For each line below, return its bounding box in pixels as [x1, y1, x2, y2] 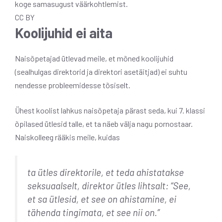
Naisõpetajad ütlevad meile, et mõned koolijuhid [15, 54, 173, 63]
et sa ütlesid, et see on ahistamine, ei [27, 193, 176, 205]
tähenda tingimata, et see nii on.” [27, 207, 160, 219]
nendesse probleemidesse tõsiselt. [15, 80, 130, 90]
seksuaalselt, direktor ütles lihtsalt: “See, [27, 180, 191, 192]
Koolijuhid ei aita [15, 24, 112, 42]
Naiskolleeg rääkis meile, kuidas [15, 132, 120, 142]
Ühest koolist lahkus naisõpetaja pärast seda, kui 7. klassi [15, 106, 205, 115]
